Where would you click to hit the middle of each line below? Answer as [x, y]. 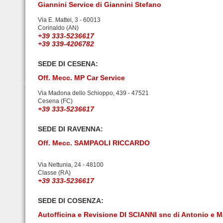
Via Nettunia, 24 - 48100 [71, 165]
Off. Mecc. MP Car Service [81, 78]
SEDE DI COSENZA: [71, 201]
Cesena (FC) [55, 101]
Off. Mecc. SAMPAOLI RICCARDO [94, 143]
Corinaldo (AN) [58, 28]
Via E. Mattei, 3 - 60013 [69, 20]
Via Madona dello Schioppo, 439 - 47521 [93, 93]
